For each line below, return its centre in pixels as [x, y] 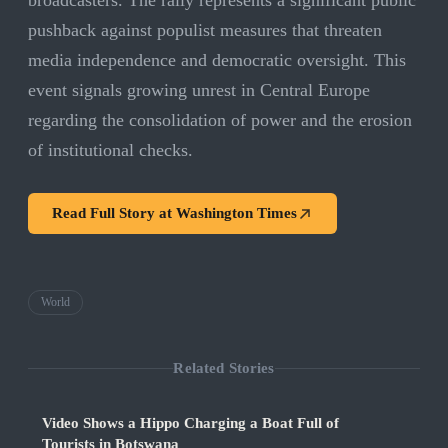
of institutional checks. [110, 150]
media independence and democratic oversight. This [217, 60]
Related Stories [224, 367]
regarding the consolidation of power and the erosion [220, 120]
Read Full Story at [114, 213]
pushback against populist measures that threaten [205, 30]
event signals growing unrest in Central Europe [199, 90]
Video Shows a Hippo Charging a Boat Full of [190, 423]
